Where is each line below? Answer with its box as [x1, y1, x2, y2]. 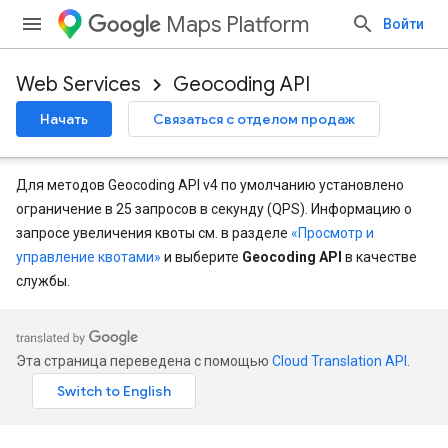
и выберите [161, 249, 242, 265]
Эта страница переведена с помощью [16, 353, 272, 369]
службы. [16, 273, 70, 289]
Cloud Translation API [272, 353, 407, 369]
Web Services [16, 72, 141, 97]
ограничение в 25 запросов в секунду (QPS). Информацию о [16, 201, 412, 217]
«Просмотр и [291, 225, 374, 241]
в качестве [342, 249, 417, 265]
